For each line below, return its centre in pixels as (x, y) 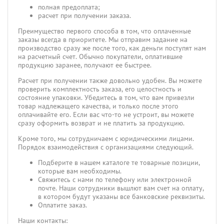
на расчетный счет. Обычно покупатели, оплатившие (100, 56)
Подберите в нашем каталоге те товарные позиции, (119, 162)
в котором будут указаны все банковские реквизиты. (121, 196)
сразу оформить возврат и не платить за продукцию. (101, 123)
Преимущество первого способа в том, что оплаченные (104, 31)
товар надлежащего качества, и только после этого (98, 106)
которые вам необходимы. (80, 171)
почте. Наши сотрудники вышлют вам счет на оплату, (121, 188)
